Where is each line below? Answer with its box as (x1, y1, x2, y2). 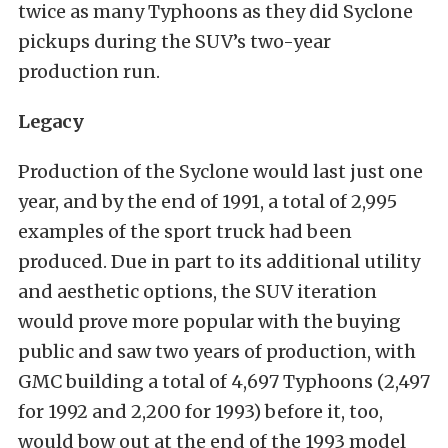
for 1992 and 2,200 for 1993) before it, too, (18, 399, 383, 423)
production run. (18, 59, 160, 83)
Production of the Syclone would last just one (18, 159, 423, 183)
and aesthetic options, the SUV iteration (18, 279, 377, 303)
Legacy (18, 109, 84, 133)
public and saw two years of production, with (18, 339, 416, 363)
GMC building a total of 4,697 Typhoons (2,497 (18, 369, 430, 393)
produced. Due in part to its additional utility (18, 249, 420, 273)
